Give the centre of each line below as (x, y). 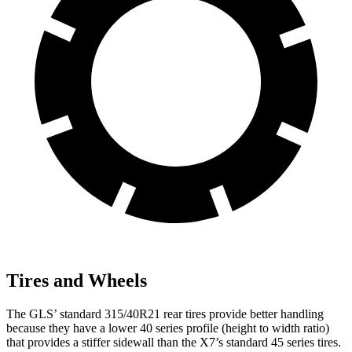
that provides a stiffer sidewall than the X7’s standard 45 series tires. (174, 342)
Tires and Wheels (77, 280)
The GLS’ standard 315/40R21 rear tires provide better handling (165, 313)
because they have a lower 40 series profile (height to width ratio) (168, 328)
